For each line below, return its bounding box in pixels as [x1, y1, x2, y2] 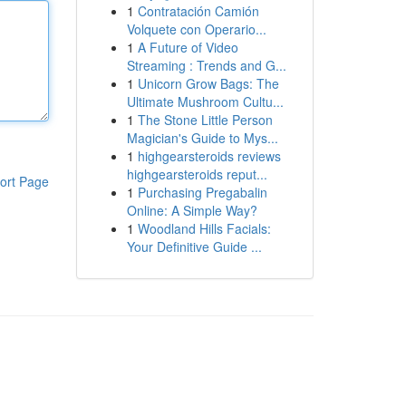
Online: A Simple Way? [126, 201, 257, 219]
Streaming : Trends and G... [126, 56, 286, 74]
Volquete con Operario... [126, 20, 266, 38]
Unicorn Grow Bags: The [137, 74, 279, 92]
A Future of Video [137, 38, 238, 56]
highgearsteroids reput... [126, 165, 267, 183]
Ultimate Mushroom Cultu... [126, 92, 284, 111]
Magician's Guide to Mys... [126, 129, 278, 147]
